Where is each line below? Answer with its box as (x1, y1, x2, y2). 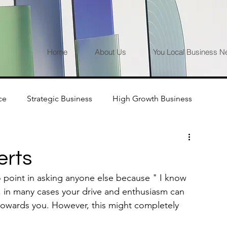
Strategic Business (27, 94, 92, 103)
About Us (95, 47, 126, 57)
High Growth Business (112, 94, 192, 103)
